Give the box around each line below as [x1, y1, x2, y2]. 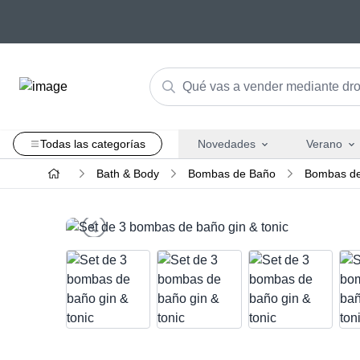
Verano [305, 137, 342, 150]
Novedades [197, 137, 256, 150]
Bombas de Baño [187, 167, 276, 180]
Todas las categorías [39, 137, 145, 150]
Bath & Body [96, 167, 159, 180]
